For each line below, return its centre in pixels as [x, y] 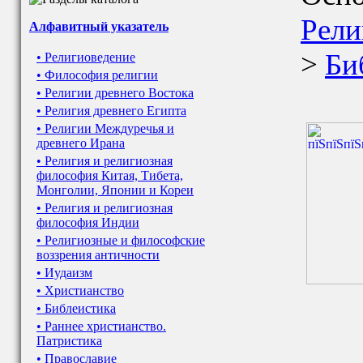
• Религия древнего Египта [111, 111]
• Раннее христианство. [101, 326]
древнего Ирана [81, 143]
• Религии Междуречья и [105, 128]
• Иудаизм [64, 273]
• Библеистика [76, 308]
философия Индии [88, 222]
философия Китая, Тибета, [110, 175]
